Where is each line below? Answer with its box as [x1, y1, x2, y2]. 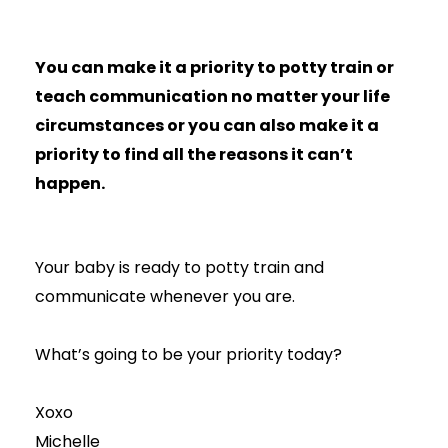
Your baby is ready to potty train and [34, 255, 324, 279]
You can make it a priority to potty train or [34, 56, 394, 80]
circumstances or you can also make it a [34, 114, 379, 138]
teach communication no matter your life [34, 85, 390, 109]
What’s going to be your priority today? [34, 342, 342, 366]
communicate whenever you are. [34, 284, 295, 308]
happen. [34, 172, 105, 196]
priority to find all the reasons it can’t [34, 143, 353, 167]
